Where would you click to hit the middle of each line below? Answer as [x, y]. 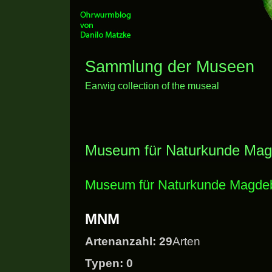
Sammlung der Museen [170, 67]
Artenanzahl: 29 [129, 241]
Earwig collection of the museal [152, 86]
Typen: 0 [109, 263]
